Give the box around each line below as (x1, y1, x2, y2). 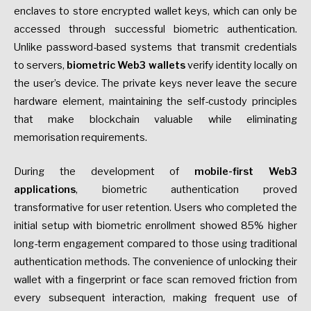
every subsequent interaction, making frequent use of (14, 291, 297, 304)
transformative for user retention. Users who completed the (14, 201, 297, 214)
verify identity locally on (185, 59, 297, 72)
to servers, (14, 59, 67, 72)
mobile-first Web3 (194, 165, 298, 178)
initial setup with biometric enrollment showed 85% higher (14, 219, 297, 232)
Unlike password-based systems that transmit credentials (14, 41, 297, 54)
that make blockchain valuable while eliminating (14, 113, 297, 126)
